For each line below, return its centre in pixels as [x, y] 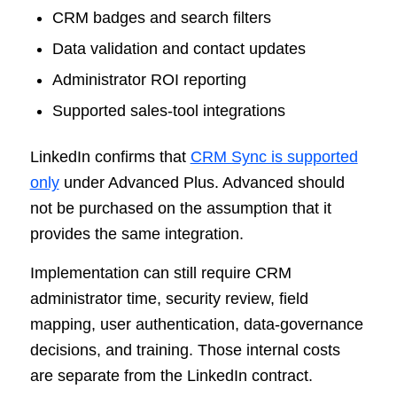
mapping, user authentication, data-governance [196, 325]
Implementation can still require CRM [160, 273]
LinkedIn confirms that [110, 157]
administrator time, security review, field [169, 299]
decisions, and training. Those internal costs [185, 350]
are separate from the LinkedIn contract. [171, 376]
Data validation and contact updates [179, 49]
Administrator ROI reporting [149, 80]
